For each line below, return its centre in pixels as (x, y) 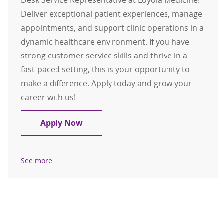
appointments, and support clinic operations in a (112, 28)
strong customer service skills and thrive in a (104, 56)
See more (36, 160)
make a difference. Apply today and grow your (106, 83)
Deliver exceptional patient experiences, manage (111, 14)
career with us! (48, 97)
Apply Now (61, 123)
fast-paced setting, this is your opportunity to (105, 70)
